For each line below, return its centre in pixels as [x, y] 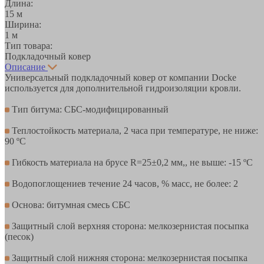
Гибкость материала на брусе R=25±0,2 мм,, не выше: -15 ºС [131, 162]
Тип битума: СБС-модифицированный [89, 109]
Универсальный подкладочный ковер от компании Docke [121, 77]
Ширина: [23, 24]
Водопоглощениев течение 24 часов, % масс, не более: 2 [124, 183]
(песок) [19, 236]
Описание [25, 67]
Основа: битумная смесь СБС [70, 204]
